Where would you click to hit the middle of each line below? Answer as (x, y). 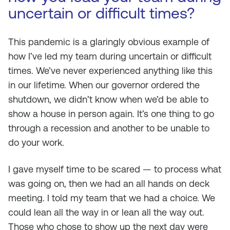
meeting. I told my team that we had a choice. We (112, 198)
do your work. (36, 142)
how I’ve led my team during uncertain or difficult (110, 56)
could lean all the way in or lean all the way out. (106, 212)
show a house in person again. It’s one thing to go (111, 114)
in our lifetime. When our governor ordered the (104, 85)
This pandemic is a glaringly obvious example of (109, 42)
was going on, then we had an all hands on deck (109, 184)
